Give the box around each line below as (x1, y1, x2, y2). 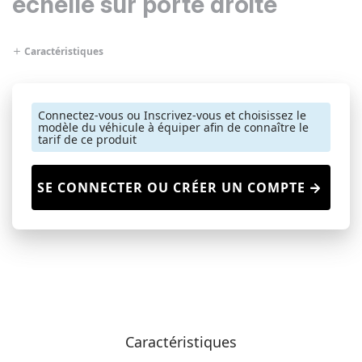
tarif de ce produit (38, 132, 137, 147)
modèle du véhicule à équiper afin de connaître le (38, 120, 309, 135)
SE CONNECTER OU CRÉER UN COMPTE (37, 179, 305, 196)
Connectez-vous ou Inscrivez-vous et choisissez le (38, 107, 306, 123)
